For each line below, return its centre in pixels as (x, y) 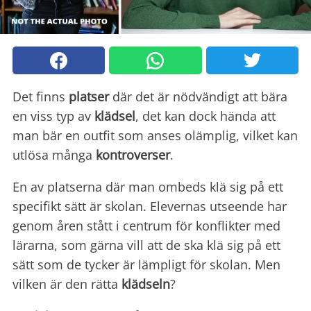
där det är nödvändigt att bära (198, 97)
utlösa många (54, 155)
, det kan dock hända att (205, 116)
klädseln (146, 284)
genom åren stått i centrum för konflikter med (146, 226)
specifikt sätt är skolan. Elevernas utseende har (150, 207)
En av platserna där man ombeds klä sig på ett (148, 187)
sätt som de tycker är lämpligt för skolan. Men (146, 265)
